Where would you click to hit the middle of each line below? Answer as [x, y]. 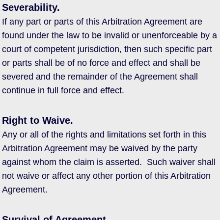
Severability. [31, 7]
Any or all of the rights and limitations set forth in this [104, 135]
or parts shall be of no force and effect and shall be [101, 63]
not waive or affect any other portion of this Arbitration [106, 176]
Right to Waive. [38, 120]
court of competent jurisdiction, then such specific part [107, 49]
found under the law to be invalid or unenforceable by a [110, 35]
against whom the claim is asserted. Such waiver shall [109, 162]
